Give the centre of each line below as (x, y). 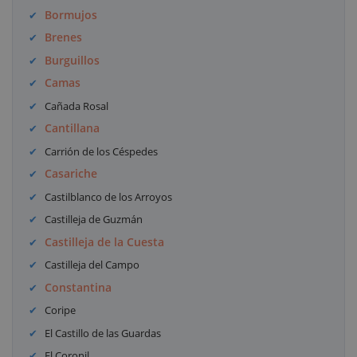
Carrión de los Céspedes (102, 151)
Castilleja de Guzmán (94, 220)
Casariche (71, 174)
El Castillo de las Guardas (103, 333)
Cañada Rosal (77, 106)
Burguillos (73, 60)
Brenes (64, 37)
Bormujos (71, 14)
